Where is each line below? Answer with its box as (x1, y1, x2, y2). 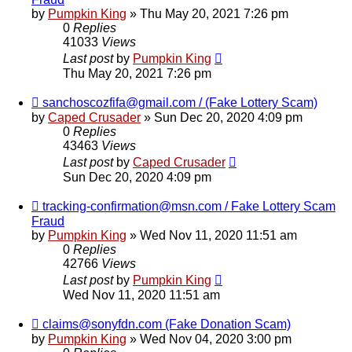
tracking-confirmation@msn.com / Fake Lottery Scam (42, 200, 335, 214)
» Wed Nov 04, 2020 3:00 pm (126, 332, 291, 346)
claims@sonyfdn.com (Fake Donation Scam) (42, 317, 291, 332)
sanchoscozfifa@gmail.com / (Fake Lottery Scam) (42, 96, 317, 110)
